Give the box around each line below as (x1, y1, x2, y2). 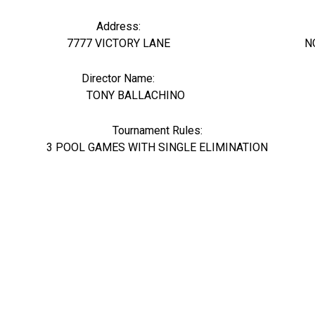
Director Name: (82, 72, 155, 85)
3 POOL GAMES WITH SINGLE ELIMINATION (46, 141, 269, 154)
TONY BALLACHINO (86, 89, 185, 102)
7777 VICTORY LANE (66, 37, 170, 50)
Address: (96, 20, 141, 33)
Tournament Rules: (112, 124, 202, 137)
